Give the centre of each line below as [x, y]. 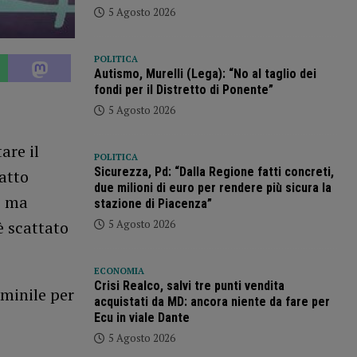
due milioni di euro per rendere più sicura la [212, 188]
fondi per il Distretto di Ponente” [183, 90]
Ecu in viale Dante [141, 318]
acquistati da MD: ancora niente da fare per [212, 302]
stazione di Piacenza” [153, 204]
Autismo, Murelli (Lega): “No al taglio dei [205, 74]
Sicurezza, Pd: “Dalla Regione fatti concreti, [214, 172]
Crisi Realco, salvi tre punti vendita [189, 286]
